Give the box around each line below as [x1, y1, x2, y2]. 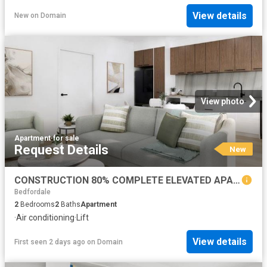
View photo [201, 97, 244, 107]
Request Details [14, 142, 108, 158]
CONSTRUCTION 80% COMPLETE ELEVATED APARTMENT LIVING [233, 175, 240, 187]
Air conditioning [16, 212, 74, 222]
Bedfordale [14, 187, 51, 196]
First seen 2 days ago [14, 237, 85, 246]
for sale [53, 134, 79, 143]
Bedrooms [18, 200, 55, 209]
